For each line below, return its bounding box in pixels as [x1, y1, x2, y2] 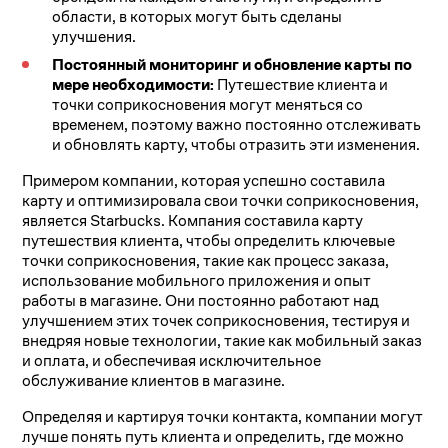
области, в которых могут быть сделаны [52, 6, 343, 28]
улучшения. [52, 26, 137, 48]
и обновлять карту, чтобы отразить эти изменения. [52, 134, 421, 156]
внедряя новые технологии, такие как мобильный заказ [22, 330, 423, 352]
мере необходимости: [52, 74, 215, 96]
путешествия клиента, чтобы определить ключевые [22, 230, 396, 252]
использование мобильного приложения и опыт [22, 270, 372, 292]
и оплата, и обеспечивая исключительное [22, 350, 322, 372]
